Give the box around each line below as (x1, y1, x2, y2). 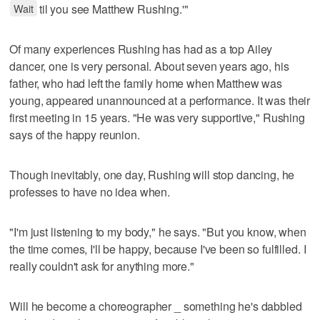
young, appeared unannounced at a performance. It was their (9, 91, 311, 109)
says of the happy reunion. (9, 126, 140, 143)
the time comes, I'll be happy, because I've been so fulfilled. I (9, 240, 306, 257)
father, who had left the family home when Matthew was (9, 74, 282, 91)
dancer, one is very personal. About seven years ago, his (9, 57, 289, 74)
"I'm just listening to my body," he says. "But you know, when (9, 223, 306, 240)
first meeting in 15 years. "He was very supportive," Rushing (9, 109, 305, 126)
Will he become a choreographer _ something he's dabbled (9, 297, 302, 314)
